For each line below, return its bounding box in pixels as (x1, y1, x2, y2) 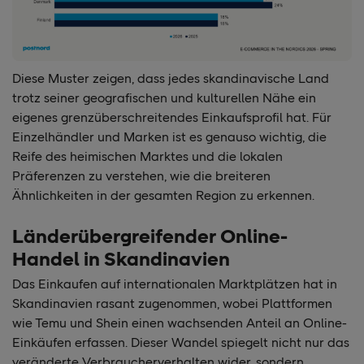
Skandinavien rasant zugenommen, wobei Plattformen (12, 296, 332, 312)
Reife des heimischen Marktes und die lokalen (12, 149, 283, 165)
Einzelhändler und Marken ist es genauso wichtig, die (12, 129, 327, 145)
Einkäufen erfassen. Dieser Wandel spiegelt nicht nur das (12, 335, 349, 351)
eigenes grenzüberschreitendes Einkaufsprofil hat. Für (12, 110, 331, 126)
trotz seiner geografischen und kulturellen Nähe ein (12, 90, 316, 106)
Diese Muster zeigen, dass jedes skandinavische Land (12, 71, 329, 87)
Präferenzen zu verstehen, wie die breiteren (12, 168, 271, 184)
